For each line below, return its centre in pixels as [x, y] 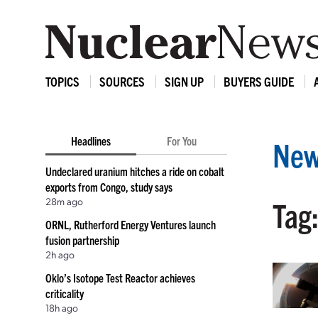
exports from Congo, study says [109, 187]
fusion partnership [82, 240]
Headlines [91, 141]
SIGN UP [184, 81]
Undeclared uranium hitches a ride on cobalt [135, 171]
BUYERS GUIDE [259, 81]
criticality [65, 293]
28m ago [64, 201]
